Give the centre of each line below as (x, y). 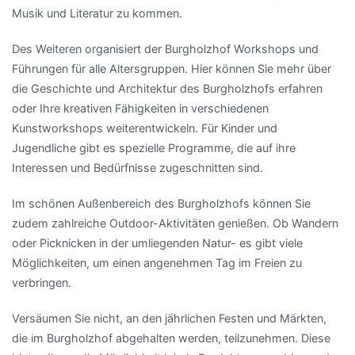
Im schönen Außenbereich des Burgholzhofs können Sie (161, 204)
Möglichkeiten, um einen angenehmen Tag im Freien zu (157, 263)
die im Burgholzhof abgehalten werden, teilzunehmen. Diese (171, 338)
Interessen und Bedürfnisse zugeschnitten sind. (137, 168)
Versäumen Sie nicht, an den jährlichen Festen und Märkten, (169, 319)
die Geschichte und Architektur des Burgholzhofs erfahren (167, 89)
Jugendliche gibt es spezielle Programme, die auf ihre (154, 148)
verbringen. (42, 283)
